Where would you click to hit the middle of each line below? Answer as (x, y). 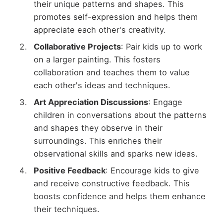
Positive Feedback (69, 171)
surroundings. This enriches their (98, 141)
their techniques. (66, 209)
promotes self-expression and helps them (115, 17)
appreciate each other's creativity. (100, 29)
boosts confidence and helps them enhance (119, 196)
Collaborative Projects (77, 46)
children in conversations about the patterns (120, 115)
